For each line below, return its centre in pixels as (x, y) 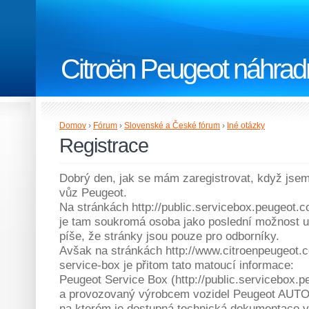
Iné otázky (246, 126)
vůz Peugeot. (93, 192)
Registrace (104, 146)
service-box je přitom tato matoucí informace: (177, 265)
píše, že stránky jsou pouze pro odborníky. (169, 236)
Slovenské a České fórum (172, 126)
